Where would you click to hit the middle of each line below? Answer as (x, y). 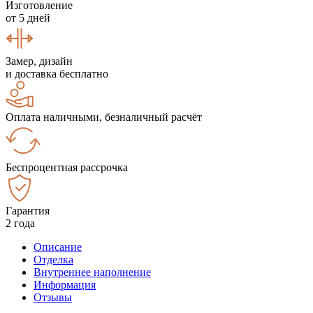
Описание (58, 247)
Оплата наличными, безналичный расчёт (104, 117)
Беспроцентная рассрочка (67, 167)
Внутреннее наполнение (92, 272)
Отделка (53, 259)
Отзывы (53, 297)
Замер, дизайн (39, 61)
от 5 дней (28, 17)
